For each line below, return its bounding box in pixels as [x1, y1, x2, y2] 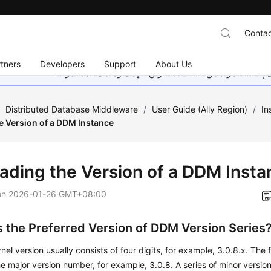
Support [104, 58, 137, 69]
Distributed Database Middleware [5, 104, 139, 114]
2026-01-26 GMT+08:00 [8, 189, 107, 199]
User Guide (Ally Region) [152, 104, 248, 114]
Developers [40, 58, 85, 69]
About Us [155, 58, 192, 69]
